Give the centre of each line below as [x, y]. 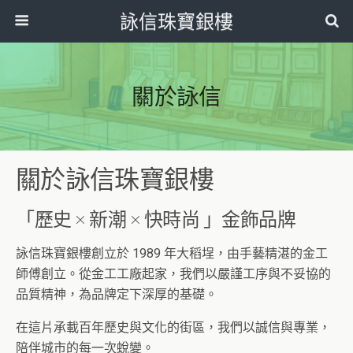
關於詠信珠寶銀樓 [115, 178]
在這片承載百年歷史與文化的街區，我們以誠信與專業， [173, 327]
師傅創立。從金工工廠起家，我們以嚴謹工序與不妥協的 [173, 274]
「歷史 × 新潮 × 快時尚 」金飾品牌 [156, 219]
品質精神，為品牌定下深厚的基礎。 [117, 294]
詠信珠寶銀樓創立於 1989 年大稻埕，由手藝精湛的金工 [172, 253]
